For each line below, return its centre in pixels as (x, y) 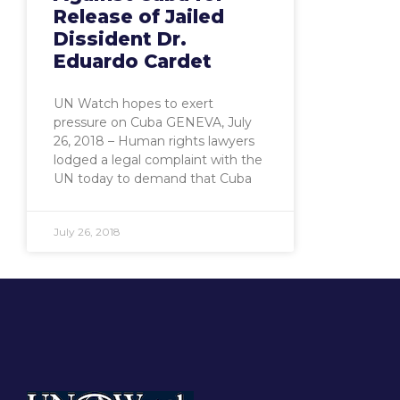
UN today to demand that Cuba (153, 179)
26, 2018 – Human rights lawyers (154, 142)
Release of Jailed (139, 17)
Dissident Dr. (120, 39)
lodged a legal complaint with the (158, 160)
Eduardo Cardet (133, 62)
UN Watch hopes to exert (133, 104)
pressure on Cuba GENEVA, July (153, 123)
